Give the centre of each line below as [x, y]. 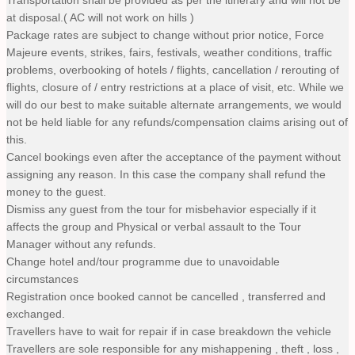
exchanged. [36, 313]
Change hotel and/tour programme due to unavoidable [143, 261]
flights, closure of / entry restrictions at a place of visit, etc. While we [175, 87]
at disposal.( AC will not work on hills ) [100, 17]
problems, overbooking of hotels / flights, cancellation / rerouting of [173, 69]
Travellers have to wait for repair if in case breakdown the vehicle [170, 331]
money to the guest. [56, 191]
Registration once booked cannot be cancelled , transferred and [166, 296]
